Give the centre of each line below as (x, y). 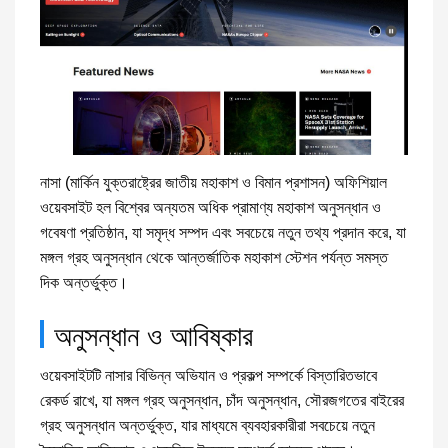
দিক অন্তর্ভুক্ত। (84, 282)
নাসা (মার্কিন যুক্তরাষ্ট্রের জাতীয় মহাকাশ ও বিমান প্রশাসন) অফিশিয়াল (213, 182)
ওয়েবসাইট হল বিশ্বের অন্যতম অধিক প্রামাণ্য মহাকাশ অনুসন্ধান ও (210, 207)
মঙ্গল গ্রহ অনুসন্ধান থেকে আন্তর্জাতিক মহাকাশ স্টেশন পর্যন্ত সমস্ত (214, 257)
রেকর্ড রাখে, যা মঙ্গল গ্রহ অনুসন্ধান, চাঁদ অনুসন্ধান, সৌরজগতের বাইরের (222, 400)
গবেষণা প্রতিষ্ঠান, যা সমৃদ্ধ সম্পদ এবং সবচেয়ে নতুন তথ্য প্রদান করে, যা (223, 232)
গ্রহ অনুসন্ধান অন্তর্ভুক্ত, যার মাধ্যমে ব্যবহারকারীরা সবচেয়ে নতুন (207, 425)
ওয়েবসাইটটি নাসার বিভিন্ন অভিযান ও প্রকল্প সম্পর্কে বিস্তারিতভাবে (208, 375)
